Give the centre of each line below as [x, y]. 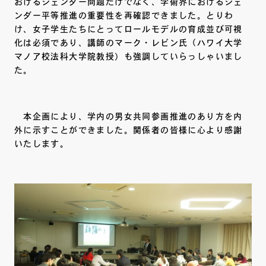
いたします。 [42, 144]
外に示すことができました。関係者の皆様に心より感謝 [128, 130]
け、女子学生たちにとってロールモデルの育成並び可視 [128, 29]
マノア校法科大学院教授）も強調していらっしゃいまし [128, 57]
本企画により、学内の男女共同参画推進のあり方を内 [128, 117]
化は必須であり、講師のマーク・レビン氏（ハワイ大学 [128, 43]
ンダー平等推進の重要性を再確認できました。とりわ [124, 16]
